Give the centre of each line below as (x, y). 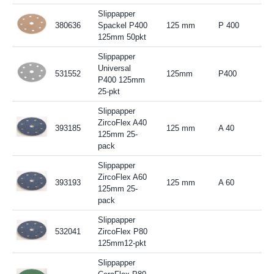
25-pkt (109, 91)
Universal (114, 68)
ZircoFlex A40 (122, 122)
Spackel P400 (122, 25)
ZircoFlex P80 (122, 231)
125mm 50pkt (122, 37)
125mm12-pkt (122, 243)
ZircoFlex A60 (122, 177)
